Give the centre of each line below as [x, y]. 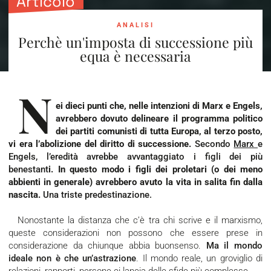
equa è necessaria [135, 56]
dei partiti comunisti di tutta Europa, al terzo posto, [159, 132]
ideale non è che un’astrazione [73, 259]
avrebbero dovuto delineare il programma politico [159, 119]
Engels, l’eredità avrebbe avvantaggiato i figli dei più [135, 157]
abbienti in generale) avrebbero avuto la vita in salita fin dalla [135, 182]
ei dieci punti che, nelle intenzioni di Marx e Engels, [159, 106]
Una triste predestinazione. [97, 195]
